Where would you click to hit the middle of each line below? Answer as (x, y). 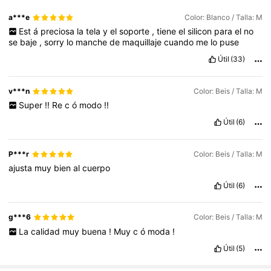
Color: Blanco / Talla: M (223, 18)
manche (93, 42)
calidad (46, 231)
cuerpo (96, 168)
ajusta (22, 168)
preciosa (58, 31)
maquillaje (143, 42)
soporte (135, 31)
